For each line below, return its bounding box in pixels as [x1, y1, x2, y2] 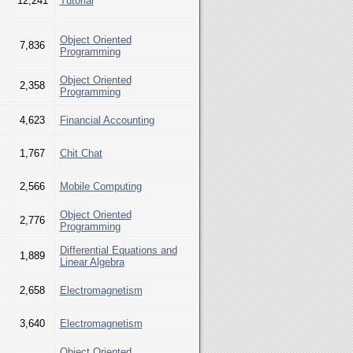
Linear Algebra [59, 256, 124, 268]
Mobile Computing [59, 180, 142, 192]
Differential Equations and [59, 244, 177, 256]
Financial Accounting [59, 114, 154, 126]
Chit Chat [59, 147, 102, 159]
